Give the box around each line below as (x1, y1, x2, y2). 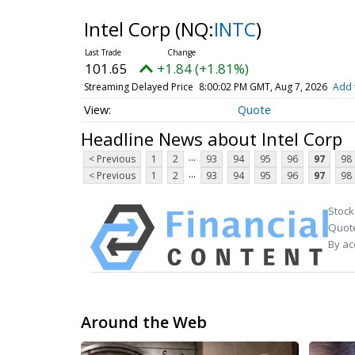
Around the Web (81, 311, 207, 334)
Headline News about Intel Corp (81, 126, 342, 151)
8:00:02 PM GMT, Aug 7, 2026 (198, 80, 327, 94)
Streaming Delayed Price (83, 80, 193, 94)
